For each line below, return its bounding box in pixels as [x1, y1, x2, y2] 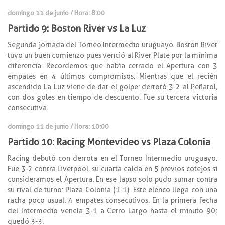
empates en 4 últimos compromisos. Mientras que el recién [8, 72, 217, 80]
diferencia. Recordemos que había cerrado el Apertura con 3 [8, 61, 217, 70]
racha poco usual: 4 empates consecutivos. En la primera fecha [8, 196, 217, 204]
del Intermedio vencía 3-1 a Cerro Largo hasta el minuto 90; [8, 206, 217, 215]
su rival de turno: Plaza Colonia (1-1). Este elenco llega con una [8, 185, 217, 194]
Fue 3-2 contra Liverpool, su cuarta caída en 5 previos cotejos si [8, 164, 217, 173]
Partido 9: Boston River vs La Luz [8, 22, 146, 34]
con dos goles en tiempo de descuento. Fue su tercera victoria [8, 93, 217, 101]
